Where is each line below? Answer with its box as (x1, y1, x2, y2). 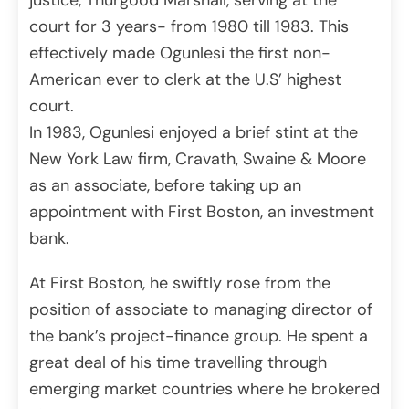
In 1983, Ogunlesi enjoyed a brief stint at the (29, 121, 358, 144)
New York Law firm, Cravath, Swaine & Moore (29, 148, 366, 171)
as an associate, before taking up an (29, 174, 301, 197)
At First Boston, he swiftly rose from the (29, 272, 330, 295)
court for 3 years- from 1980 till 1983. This (29, 16, 349, 38)
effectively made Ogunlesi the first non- (29, 42, 330, 65)
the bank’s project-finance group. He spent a (29, 325, 368, 348)
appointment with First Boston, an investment (29, 201, 374, 224)
